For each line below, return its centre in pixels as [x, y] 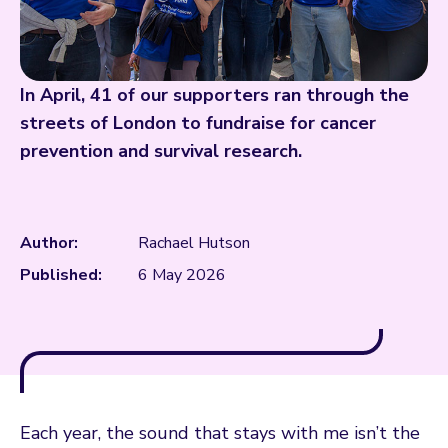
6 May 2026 [182, 274]
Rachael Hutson [194, 242]
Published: [61, 274]
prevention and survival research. [161, 150]
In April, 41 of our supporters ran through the [214, 94]
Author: [49, 242]
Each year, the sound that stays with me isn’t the [220, 432]
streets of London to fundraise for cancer [198, 122]
